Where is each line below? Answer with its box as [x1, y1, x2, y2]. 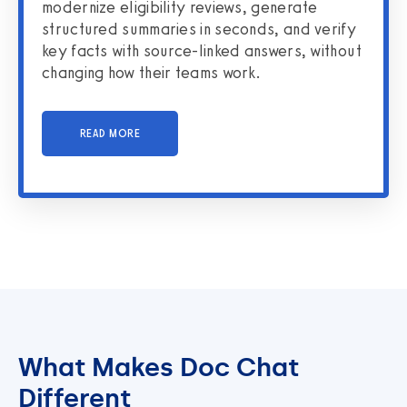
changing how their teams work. [42, 62, 262, 83]
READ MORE [79, 126, 141, 140]
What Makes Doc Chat [18, 352, 299, 382]
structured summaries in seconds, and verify [42, 18, 356, 39]
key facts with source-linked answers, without [42, 40, 362, 61]
